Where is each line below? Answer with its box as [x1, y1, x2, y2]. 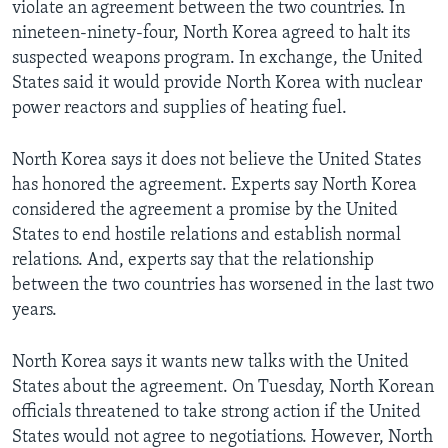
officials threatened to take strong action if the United [12, 402, 421, 422]
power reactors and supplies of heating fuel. [12, 98, 347, 118]
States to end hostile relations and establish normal [12, 225, 401, 245]
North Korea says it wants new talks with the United [12, 352, 409, 372]
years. [12, 300, 57, 320]
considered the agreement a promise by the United [12, 200, 398, 220]
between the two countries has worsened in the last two [12, 275, 434, 295]
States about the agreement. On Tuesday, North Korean [12, 377, 434, 397]
